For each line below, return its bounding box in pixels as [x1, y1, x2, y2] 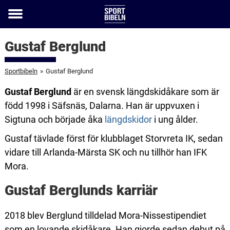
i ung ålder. [151, 114, 198, 125]
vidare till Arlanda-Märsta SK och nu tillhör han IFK [4, 147, 207, 158]
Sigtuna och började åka [4, 114, 105, 125]
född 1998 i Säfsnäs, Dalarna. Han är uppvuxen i [4, 100, 199, 111]
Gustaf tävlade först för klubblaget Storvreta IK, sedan [4, 133, 223, 144]
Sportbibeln [4, 67, 37, 75]
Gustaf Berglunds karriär [4, 182, 158, 199]
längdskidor [104, 114, 152, 125]
